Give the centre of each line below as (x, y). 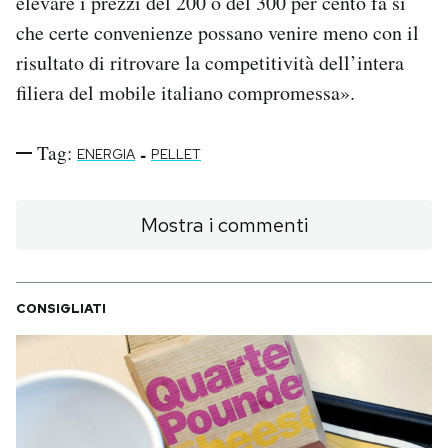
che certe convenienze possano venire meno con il (217, 33)
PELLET (176, 154)
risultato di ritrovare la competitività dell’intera (210, 63)
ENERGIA (106, 154)
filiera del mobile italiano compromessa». (185, 93)
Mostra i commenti (224, 225)
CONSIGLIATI (61, 309)
